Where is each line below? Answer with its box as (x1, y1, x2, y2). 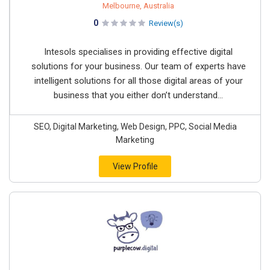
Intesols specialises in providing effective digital (44, 46, 233, 58)
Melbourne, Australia (102, 1, 174, 11)
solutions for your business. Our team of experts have (31, 61, 246, 72)
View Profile (112, 162, 158, 172)
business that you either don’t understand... (54, 90, 223, 101)
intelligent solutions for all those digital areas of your (34, 75, 243, 87)
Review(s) (149, 19, 183, 28)
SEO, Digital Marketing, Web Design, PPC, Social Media (33, 122, 237, 132)
